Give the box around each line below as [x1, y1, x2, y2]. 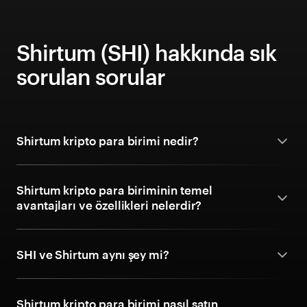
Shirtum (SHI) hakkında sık [16, 40, 277, 65]
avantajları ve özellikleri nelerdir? [16, 198, 202, 212]
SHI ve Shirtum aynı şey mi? [16, 247, 170, 261]
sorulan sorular [16, 64, 165, 89]
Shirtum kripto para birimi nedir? [16, 134, 199, 147]
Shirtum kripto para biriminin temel [16, 183, 212, 197]
